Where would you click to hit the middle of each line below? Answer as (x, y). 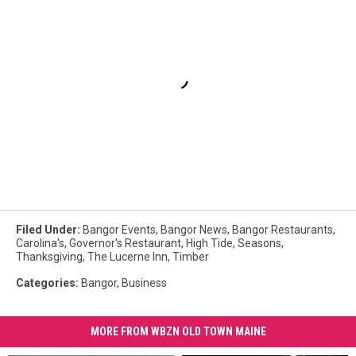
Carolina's (40, 244)
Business (144, 283)
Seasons (259, 244)
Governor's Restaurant (125, 244)
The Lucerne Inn (128, 257)
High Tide (209, 244)
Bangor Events (119, 230)
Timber (191, 257)
